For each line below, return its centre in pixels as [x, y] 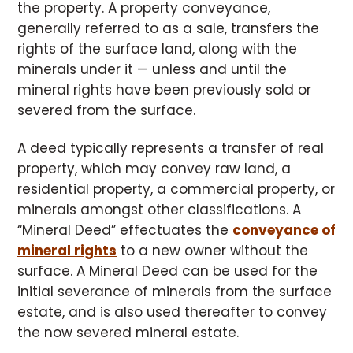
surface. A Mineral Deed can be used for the [167, 271]
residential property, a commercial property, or [176, 189]
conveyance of [284, 230]
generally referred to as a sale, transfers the [168, 28]
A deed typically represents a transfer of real [171, 148]
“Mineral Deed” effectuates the [125, 230]
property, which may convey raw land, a [154, 169]
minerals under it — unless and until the [152, 69]
